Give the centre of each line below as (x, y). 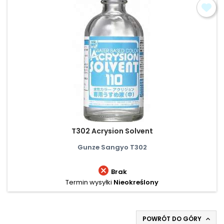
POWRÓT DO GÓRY (173, 218)
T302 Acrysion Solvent (112, 131)
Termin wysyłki (89, 182)
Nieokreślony (136, 182)
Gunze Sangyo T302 (112, 147)
